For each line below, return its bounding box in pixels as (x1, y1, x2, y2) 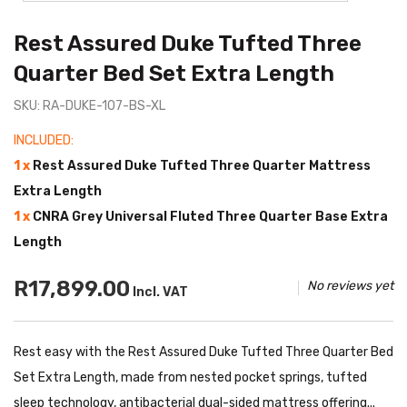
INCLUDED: (14, 133, 74, 149)
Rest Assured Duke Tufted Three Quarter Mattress (33, 158, 371, 174)
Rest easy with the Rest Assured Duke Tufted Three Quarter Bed (14, 344, 393, 361)
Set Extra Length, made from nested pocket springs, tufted (14, 370, 367, 386)
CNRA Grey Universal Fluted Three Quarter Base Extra (33, 209, 388, 225)
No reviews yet (307, 278, 393, 294)
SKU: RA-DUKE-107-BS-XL (14, 98, 165, 114)
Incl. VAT (130, 284, 188, 301)
